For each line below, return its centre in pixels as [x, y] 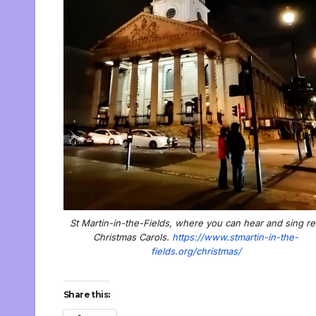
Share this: [87, 294]
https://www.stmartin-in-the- [234, 237]
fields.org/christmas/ [196, 251]
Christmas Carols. [131, 237]
